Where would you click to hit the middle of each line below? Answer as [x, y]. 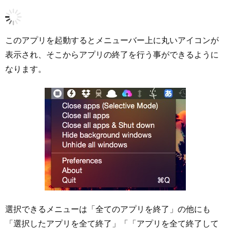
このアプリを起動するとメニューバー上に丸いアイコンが [112, 40]
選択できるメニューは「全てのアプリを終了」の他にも [108, 209]
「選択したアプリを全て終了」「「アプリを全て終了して [112, 223]
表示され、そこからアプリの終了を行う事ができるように [112, 54]
